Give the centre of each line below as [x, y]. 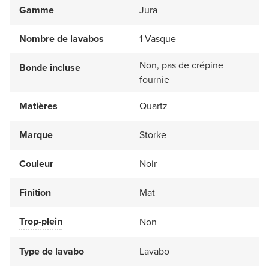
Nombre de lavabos [62, 39]
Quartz [153, 106]
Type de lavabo [52, 252]
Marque [36, 135]
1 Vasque [158, 39]
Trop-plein [41, 222]
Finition [35, 193]
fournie [154, 80]
